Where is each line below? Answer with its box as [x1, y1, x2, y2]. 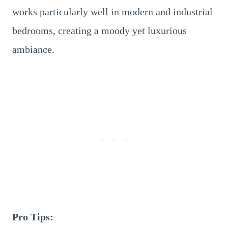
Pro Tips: [12, 211, 53, 222]
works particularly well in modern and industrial [12, 6, 213, 17]
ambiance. [12, 44, 54, 55]
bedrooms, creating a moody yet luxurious [12, 25, 187, 36]
